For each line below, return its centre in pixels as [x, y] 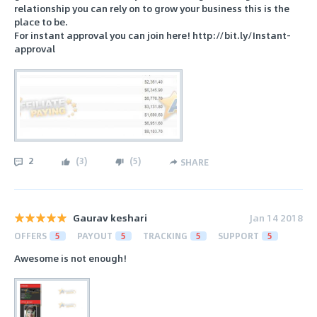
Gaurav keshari [110, 217]
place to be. [41, 22]
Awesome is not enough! [70, 258]
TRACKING [165, 235]
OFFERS [30, 235]
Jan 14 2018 [276, 217]
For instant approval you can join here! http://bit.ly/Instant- [152, 35]
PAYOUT [95, 235]
